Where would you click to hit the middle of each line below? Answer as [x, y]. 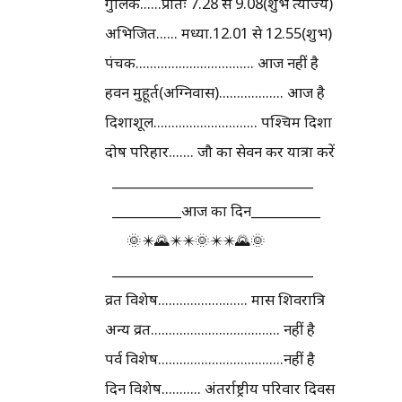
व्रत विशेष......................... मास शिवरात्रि [215, 299]
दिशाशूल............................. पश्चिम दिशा [218, 121]
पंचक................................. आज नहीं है [212, 62]
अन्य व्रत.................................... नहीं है [210, 328]
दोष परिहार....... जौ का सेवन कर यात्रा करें [220, 151]
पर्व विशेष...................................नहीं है [210, 358]
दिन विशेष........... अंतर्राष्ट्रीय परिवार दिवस [220, 388]
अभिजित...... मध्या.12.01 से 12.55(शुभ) [218, 32]
